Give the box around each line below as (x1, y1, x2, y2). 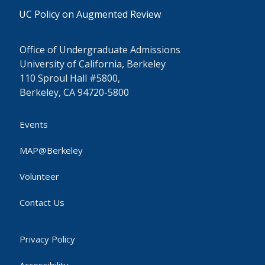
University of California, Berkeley (20, 57, 166, 70)
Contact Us (20, 196, 64, 208)
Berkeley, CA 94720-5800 (20, 86, 129, 99)
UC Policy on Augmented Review (19, 8, 161, 21)
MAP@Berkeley (20, 144, 83, 156)
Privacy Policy (20, 233, 75, 245)
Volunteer (20, 170, 59, 182)
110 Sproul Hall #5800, (20, 72, 120, 85)
